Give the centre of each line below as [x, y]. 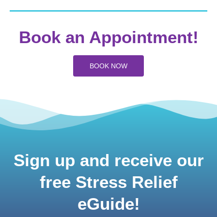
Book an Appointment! [108, 37]
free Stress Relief [108, 182]
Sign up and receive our [108, 160]
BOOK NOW [108, 66]
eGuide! [108, 204]
